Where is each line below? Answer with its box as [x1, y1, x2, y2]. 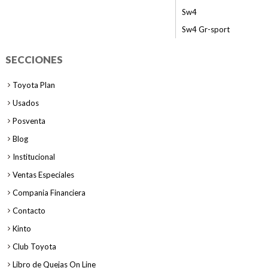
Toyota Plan [12, 80, 55, 90]
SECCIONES [5, 53, 63, 66]
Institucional [12, 152, 55, 162]
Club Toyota [12, 242, 56, 251]
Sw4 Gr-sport [181, 25, 230, 34]
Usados [12, 98, 39, 108]
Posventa [12, 116, 45, 126]
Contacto [12, 206, 45, 215]
